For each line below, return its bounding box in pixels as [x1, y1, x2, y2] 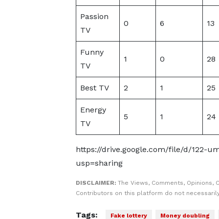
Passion [80, 12, 109, 21]
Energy [80, 105, 106, 114]
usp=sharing [75, 158, 123, 168]
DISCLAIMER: [75, 179, 118, 186]
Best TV [80, 83, 109, 92]
